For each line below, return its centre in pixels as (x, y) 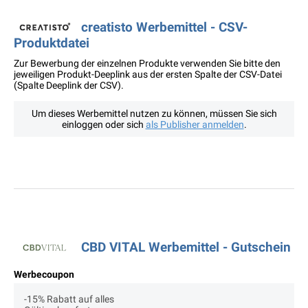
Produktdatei (52, 43)
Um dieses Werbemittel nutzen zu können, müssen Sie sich (154, 114)
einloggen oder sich (103, 125)
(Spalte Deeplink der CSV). (69, 86)
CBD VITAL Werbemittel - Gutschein (186, 247)
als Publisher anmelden (195, 125)
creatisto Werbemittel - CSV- (164, 27)
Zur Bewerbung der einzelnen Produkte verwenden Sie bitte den (147, 64)
